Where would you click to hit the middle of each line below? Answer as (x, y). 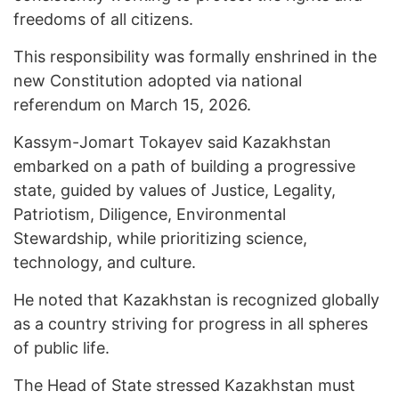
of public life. (61, 348)
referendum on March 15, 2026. (132, 105)
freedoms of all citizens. (103, 20)
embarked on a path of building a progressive (184, 167)
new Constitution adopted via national (158, 81)
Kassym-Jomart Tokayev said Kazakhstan (172, 142)
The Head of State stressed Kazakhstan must (184, 386)
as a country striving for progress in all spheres (191, 324)
